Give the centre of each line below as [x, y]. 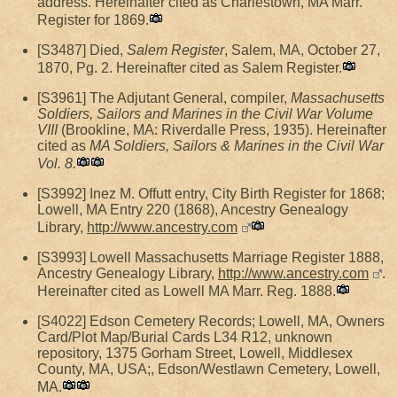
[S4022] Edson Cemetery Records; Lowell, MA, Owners [211, 321]
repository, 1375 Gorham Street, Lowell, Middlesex [195, 353]
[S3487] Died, [82, 50]
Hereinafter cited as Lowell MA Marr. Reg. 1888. [187, 291]
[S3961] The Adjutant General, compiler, [164, 98]
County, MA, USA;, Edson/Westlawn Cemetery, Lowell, [209, 369]
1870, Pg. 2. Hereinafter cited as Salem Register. [190, 68]
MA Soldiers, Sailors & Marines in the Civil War [237, 146]
